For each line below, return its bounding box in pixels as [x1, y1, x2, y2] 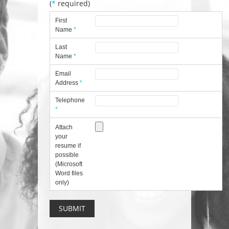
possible [55, 151, 79, 158]
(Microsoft [55, 161, 83, 168]
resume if [55, 142, 81, 149]
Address [55, 79, 80, 86]
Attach [55, 124, 73, 131]
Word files [55, 170, 83, 177]
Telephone [55, 97, 85, 104]
